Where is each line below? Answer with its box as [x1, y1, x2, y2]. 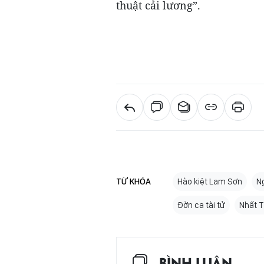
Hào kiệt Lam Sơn [177, 176, 242, 187]
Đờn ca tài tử [177, 199, 225, 210]
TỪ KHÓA [116, 176, 151, 187]
